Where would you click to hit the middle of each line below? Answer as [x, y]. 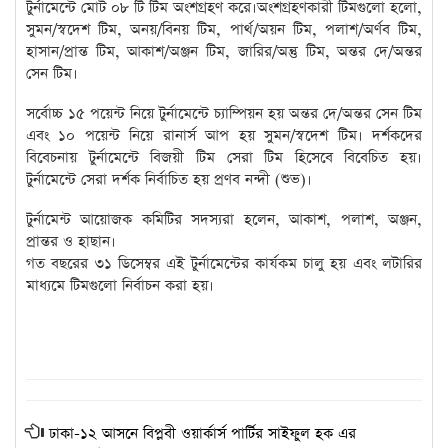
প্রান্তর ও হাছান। [71, 242]
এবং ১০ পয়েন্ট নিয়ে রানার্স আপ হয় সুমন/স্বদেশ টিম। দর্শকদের [224, 136]
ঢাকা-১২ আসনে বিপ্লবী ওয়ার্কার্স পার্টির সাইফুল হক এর [202, 434]
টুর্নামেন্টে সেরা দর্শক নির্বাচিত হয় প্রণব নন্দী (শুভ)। [169, 180]
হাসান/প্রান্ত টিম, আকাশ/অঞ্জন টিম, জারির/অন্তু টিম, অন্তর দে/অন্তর [224, 52]
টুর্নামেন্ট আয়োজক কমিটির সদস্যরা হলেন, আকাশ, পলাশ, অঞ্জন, [224, 220]
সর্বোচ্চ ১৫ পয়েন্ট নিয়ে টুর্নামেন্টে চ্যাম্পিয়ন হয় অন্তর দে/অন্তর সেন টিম [224, 114]
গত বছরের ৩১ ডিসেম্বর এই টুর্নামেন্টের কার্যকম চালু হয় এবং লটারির [224, 264]
